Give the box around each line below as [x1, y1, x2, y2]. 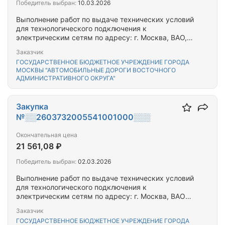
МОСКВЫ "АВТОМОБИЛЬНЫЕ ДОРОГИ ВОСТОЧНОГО [16, 66, 176, 74]
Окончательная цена [16, 131, 77, 139]
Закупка [16, 101, 48, 111]
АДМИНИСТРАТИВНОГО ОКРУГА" [16, 74, 116, 82]
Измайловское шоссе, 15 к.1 [16, 42, 114, 51]
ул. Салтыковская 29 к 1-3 [16, 201, 107, 209]
